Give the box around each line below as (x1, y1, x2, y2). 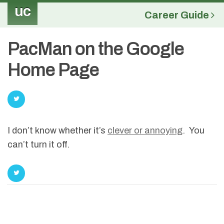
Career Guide (144, 9, 211, 20)
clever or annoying (107, 125, 182, 135)
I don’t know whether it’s (7, 125, 107, 135)
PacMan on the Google (7, 39, 184, 59)
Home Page (7, 60, 99, 80)
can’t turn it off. (7, 139, 69, 149)
